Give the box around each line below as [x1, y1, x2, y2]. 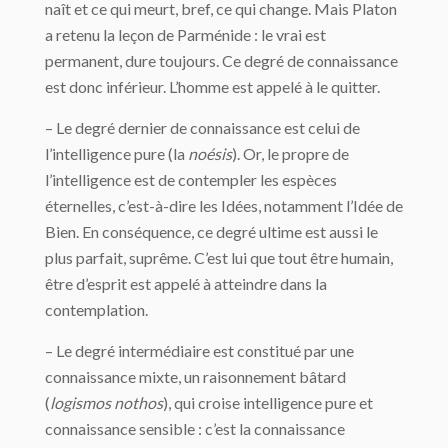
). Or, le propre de [232, 144, 349, 164]
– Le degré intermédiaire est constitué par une [45, 341, 354, 361]
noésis [188, 144, 232, 164]
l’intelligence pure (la [45, 144, 188, 164]
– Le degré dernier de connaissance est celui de [45, 118, 360, 138]
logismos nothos [50, 393, 163, 413]
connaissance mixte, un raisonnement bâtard [45, 367, 346, 387]
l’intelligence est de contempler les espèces [45, 170, 337, 190]
